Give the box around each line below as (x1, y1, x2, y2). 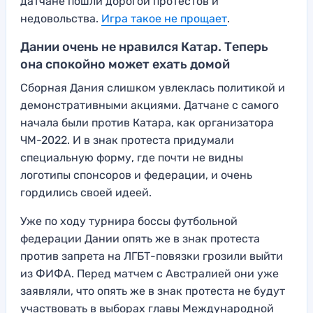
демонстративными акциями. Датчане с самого (20, 99, 279, 112)
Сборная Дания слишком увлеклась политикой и (20, 81, 285, 95)
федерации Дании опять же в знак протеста (20, 232, 260, 246)
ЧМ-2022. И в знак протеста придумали (20, 133, 234, 147)
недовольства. (20, 12, 101, 26)
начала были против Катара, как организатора (20, 116, 274, 130)
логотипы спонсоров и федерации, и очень (20, 168, 252, 182)
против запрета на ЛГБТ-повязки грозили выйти (20, 249, 283, 263)
